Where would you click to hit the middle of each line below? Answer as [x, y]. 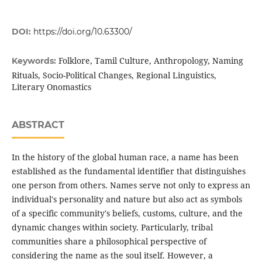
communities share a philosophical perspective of [109, 242]
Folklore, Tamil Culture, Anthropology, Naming [151, 61]
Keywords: [35, 61]
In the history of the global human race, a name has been [125, 157]
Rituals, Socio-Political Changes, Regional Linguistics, [114, 75]
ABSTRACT [38, 125]
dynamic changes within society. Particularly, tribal [112, 227]
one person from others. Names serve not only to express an [131, 185]
